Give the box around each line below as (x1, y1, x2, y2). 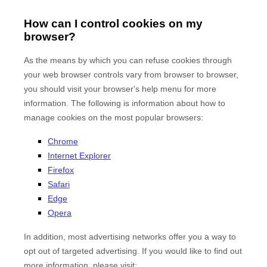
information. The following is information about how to (24, 98, 225, 108)
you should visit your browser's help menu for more (24, 83, 216, 94)
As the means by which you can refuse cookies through (24, 55, 232, 65)
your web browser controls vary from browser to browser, (24, 69, 238, 79)
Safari (48, 179, 70, 189)
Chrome (48, 136, 78, 146)
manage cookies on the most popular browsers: (24, 112, 203, 122)
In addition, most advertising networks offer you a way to (24, 231, 236, 241)
